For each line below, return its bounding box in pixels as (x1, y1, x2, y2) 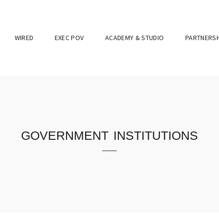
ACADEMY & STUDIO (105, 33, 164, 42)
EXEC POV (54, 33, 84, 42)
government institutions (21, 124, 198, 144)
